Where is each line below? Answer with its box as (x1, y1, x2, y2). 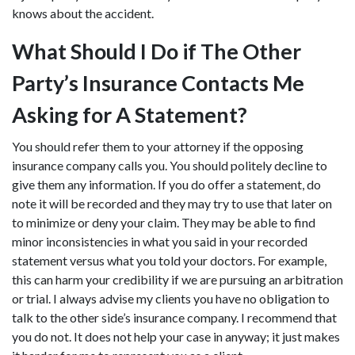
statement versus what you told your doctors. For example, (12, 253, 326, 268)
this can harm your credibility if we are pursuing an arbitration (12, 272, 343, 287)
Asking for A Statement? (12, 101, 247, 128)
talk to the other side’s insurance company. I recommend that (12, 310, 337, 325)
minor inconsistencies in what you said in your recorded (12, 234, 307, 249)
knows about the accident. (12, 6, 154, 21)
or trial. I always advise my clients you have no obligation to (12, 291, 330, 306)
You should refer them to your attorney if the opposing (12, 139, 303, 154)
